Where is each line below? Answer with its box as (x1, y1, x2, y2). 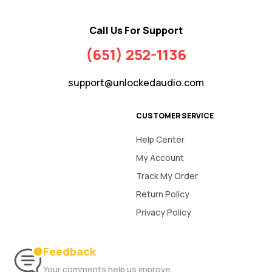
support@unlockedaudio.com (68, 75, 204, 89)
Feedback (42, 243, 96, 259)
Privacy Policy (136, 206, 191, 218)
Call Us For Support (89, 23, 183, 37)
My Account (136, 151, 184, 163)
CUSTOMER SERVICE (136, 110, 214, 121)
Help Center (136, 133, 185, 145)
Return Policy (136, 188, 189, 200)
